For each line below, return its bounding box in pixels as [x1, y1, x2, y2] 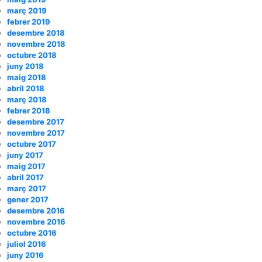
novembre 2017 [7, 127, 65, 137]
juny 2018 [7, 61, 44, 71]
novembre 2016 [7, 216, 65, 226]
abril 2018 [7, 83, 44, 93]
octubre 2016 [7, 227, 57, 237]
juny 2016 [7, 250, 44, 260]
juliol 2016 [7, 239, 46, 249]
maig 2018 [7, 72, 46, 82]
